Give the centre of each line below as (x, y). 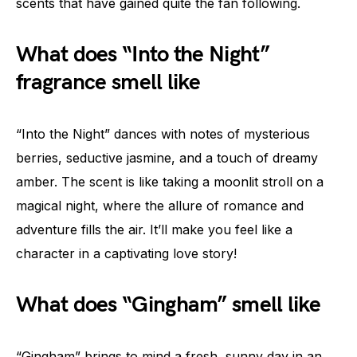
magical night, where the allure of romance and (160, 206)
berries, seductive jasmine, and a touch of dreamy (167, 158)
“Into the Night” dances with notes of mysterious (163, 134)
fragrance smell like (108, 83)
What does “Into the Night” (143, 55)
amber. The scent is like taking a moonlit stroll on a (170, 182)
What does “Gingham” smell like (168, 305)
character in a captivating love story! (126, 254)
